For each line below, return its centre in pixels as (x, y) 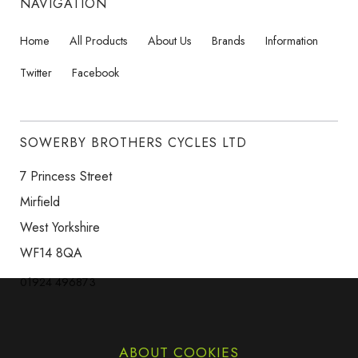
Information (292, 40)
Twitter (36, 72)
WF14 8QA (51, 253)
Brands (229, 40)
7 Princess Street (66, 176)
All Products (99, 40)
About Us (170, 40)
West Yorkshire (60, 227)
